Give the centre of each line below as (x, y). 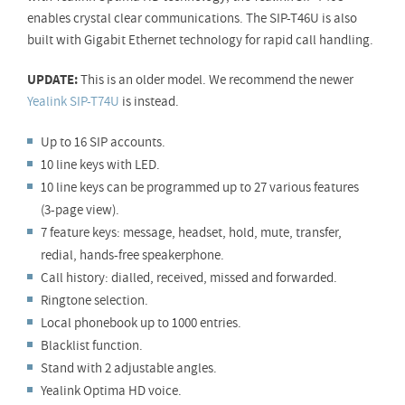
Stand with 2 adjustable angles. (129, 368)
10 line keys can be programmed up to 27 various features (200, 188)
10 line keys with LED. (100, 165)
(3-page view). (80, 210)
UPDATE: (52, 80)
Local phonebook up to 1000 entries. (141, 323)
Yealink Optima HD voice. (111, 391)
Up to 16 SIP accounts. (103, 142)
